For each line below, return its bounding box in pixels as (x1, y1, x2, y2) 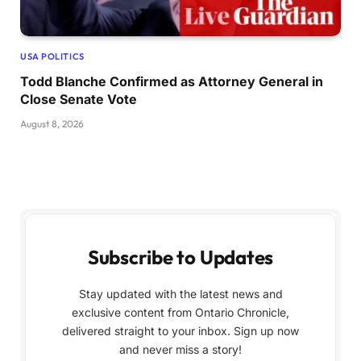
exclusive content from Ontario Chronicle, (72, 305, 289, 319)
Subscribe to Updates (87, 244, 274, 269)
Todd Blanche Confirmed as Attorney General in (20, 73, 323, 89)
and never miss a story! (119, 342, 242, 356)
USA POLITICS (20, 50, 85, 62)
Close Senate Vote (20, 90, 137, 107)
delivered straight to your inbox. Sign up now (62, 323, 299, 338)
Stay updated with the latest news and (78, 286, 283, 301)
